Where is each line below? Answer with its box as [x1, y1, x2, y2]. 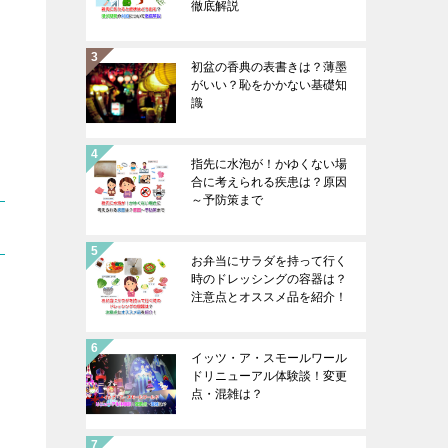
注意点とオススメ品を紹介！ [191, 290, 347, 304]
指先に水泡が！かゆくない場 [191, 157, 347, 171]
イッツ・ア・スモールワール [191, 351, 347, 365]
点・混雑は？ [191, 387, 263, 401]
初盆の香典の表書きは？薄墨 [191, 60, 347, 74]
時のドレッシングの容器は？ [191, 272, 347, 286]
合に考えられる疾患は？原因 [191, 175, 347, 189]
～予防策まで [191, 193, 263, 207]
